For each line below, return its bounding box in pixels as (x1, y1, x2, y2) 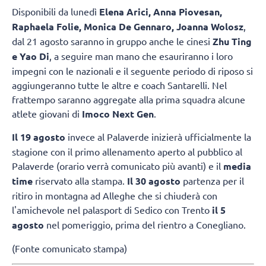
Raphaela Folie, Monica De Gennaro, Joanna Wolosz (12, 20, 243, 33)
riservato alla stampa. (33, 175, 127, 187)
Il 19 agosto (12, 131, 65, 144)
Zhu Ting (213, 34, 252, 47)
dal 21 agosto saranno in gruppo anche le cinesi (12, 34, 213, 47)
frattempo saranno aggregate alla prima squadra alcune (12, 93, 245, 105)
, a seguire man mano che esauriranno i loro (49, 49, 233, 62)
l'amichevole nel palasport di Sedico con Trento (12, 204, 210, 216)
